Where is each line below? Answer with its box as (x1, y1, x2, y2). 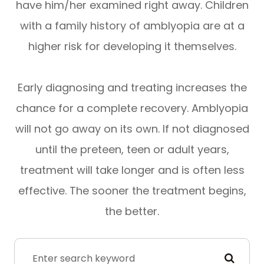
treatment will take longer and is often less (19, 162, 245, 177)
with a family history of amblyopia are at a (19, 18, 245, 33)
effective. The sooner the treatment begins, (18, 183, 246, 198)
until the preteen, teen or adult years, (35, 141, 229, 157)
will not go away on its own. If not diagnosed (15, 121, 249, 136)
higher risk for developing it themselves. (28, 38, 236, 54)
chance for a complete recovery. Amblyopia (16, 100, 248, 115)
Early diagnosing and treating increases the (17, 80, 247, 95)
